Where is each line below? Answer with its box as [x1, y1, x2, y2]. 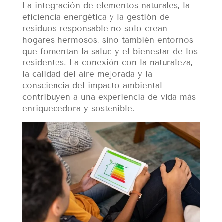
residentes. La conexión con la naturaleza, [22, 57, 193, 68]
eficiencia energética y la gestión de [22, 12, 169, 23]
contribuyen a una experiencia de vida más [22, 92, 196, 103]
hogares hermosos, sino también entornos [22, 35, 193, 46]
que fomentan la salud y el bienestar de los [22, 46, 198, 57]
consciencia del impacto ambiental [22, 80, 162, 91]
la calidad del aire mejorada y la [22, 69, 152, 80]
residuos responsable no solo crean [22, 23, 167, 34]
